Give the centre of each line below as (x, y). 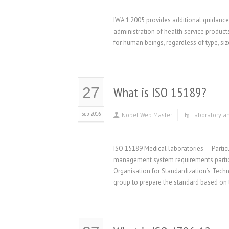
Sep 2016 (91, 114)
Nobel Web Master (147, 115)
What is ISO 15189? (160, 92)
